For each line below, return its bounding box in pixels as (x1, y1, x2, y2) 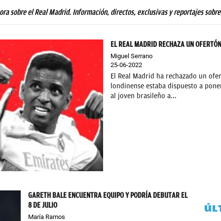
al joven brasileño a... (110, 92, 177, 100)
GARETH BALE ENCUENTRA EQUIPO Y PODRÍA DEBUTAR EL (28, 191, 188, 200)
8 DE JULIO (28, 201, 58, 210)
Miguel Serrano (110, 52, 152, 60)
